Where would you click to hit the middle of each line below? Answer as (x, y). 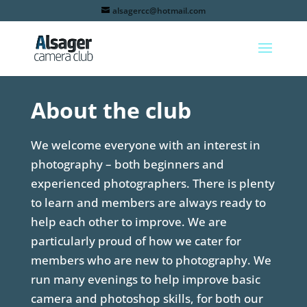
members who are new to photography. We (151, 260)
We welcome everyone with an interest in (145, 145)
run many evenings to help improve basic (145, 280)
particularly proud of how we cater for (136, 241)
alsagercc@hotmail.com (159, 11)
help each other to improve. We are (128, 222)
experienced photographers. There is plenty (152, 184)
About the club (111, 110)
